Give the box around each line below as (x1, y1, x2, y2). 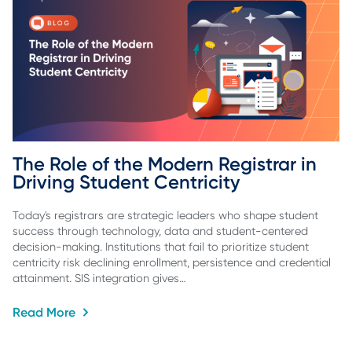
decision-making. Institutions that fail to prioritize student (13, 240, 309, 254)
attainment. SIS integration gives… (13, 272, 186, 285)
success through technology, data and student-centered (13, 225, 308, 238)
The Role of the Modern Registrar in (13, 152, 321, 175)
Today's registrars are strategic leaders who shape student (13, 209, 318, 222)
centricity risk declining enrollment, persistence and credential (13, 256, 331, 269)
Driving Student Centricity (13, 170, 240, 193)
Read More (13, 304, 79, 320)
